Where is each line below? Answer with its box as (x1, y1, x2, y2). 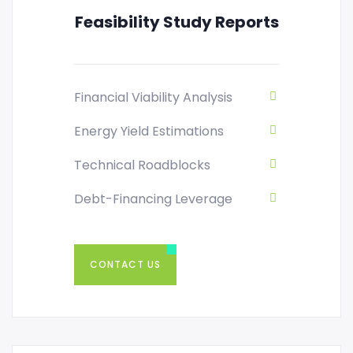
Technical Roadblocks (74, 156, 210, 175)
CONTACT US (90, 258, 161, 272)
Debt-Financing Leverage (74, 190, 232, 209)
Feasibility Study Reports (74, 11, 279, 34)
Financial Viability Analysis (74, 88, 232, 107)
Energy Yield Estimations (74, 122, 224, 141)
